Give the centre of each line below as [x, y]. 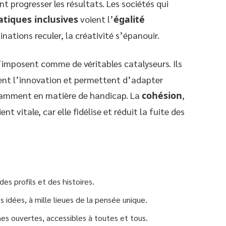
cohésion [162, 95]
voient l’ [96, 19]
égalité [129, 19]
